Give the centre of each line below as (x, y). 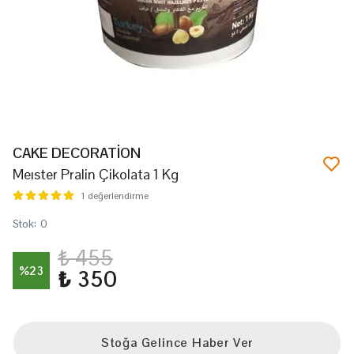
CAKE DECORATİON (77, 153)
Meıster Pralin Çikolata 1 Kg (96, 174)
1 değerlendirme (115, 196)
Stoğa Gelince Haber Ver (177, 343)
